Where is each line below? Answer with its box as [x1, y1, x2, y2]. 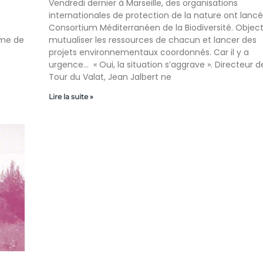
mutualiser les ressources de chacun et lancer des [48, 34, 257, 46]
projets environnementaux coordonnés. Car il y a [48, 46, 249, 59]
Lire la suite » [48, 92, 93, 102]
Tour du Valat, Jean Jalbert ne [48, 71, 171, 83]
